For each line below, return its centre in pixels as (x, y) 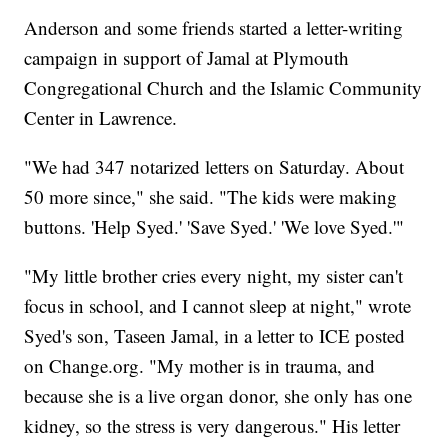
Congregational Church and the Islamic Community (223, 88)
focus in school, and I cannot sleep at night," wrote (218, 306)
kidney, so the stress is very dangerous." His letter (212, 426)
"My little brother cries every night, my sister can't (214, 276)
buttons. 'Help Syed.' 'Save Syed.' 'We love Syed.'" (214, 227)
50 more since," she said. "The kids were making (211, 197)
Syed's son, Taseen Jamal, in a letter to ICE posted (215, 336)
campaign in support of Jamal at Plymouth (187, 58)
